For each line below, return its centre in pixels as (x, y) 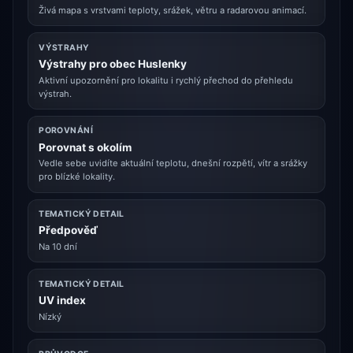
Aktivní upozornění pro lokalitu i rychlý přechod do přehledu (166, 80)
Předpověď (69, 230)
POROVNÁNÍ (66, 131)
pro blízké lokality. (77, 177)
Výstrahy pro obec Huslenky (113, 63)
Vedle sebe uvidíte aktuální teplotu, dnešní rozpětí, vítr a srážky (173, 163)
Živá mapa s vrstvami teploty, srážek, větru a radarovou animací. (173, 10)
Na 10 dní (58, 247)
